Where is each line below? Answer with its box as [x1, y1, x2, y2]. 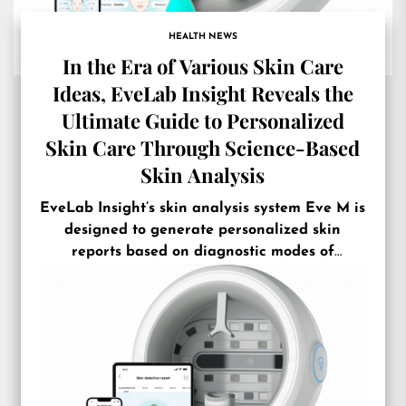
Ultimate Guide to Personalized [61, 107, 344, 134]
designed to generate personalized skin [64, 223, 342, 237]
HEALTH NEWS [168, 32, 237, 42]
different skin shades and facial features [59, 266, 346, 281]
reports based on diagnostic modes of [71, 245, 334, 259]
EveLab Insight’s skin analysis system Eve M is [40, 201, 366, 216]
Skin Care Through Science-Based [45, 134, 361, 161]
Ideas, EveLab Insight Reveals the [52, 80, 353, 107]
